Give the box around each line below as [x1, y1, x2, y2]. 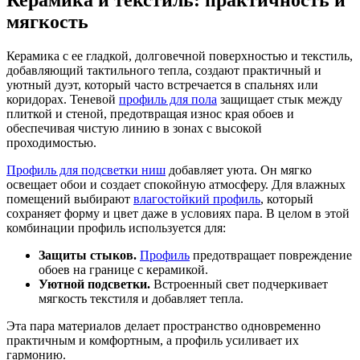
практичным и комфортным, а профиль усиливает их [6, 333, 299, 347]
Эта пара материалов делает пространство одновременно [6, 318, 321, 333]
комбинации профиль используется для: [6, 220, 226, 235]
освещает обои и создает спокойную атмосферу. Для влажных [6, 177, 346, 191]
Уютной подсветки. [39, 276, 150, 291]
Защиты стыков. [39, 247, 137, 262]
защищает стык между [217, 92, 342, 106]
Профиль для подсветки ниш [6, 162, 166, 177]
